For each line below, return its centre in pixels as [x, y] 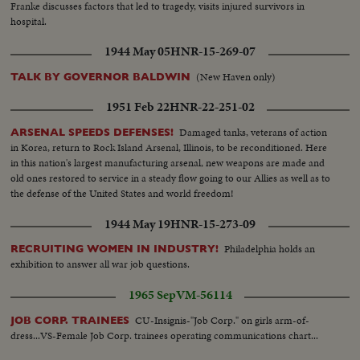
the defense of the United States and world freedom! [123, 194]
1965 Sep [152, 295]
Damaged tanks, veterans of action [254, 133]
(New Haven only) [236, 77]
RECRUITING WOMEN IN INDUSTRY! [115, 249]
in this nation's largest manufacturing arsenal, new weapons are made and [168, 163]
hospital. [29, 22]
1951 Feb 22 [137, 107]
